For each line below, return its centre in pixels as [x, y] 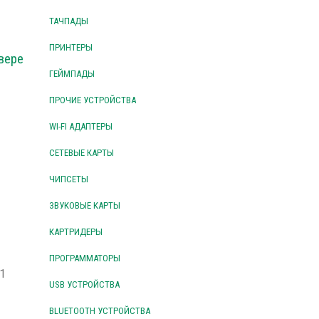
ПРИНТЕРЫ [70, 48]
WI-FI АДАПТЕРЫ [80, 127]
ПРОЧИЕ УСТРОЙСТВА [92, 100]
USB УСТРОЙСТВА [84, 285]
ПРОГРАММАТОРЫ [84, 258]
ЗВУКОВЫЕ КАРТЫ [84, 206]
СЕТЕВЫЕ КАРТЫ [81, 153]
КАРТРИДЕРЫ [75, 232]
